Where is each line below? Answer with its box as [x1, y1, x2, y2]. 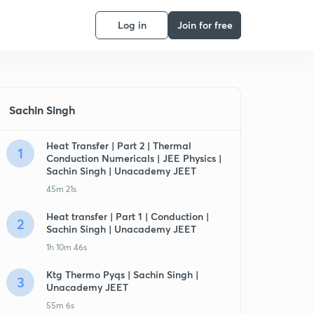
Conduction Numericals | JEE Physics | [46, 151, 221, 165]
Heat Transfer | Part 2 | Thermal [46, 139, 191, 152]
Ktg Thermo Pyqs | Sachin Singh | [46, 268, 198, 281]
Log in [117, 18, 146, 32]
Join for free [177, 18, 233, 32]
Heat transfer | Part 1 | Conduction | [46, 210, 209, 223]
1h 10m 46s [46, 242, 87, 252]
